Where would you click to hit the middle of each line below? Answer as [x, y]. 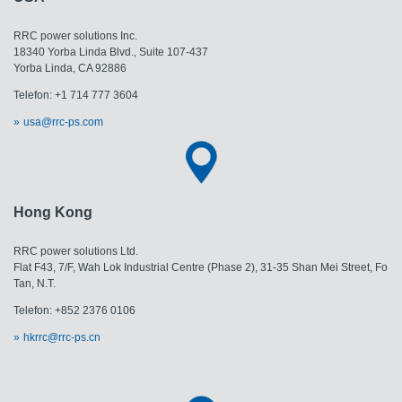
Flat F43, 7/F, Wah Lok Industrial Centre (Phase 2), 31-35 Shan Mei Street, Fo [201, 268]
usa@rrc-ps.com [63, 122]
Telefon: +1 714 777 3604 [76, 95]
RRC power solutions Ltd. [76, 252]
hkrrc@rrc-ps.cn [61, 338]
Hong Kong [53, 213]
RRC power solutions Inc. [75, 35]
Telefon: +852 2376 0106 [74, 311]
